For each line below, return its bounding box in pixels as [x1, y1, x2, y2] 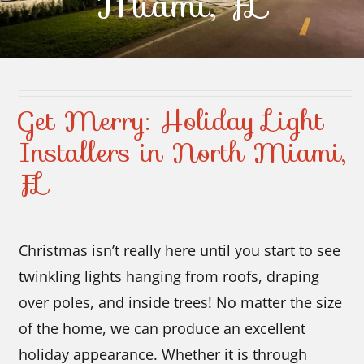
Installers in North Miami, [19, 131, 347, 174]
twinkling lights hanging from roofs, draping [19, 266, 320, 287]
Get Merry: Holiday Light [19, 99, 324, 142]
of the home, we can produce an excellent [19, 318, 306, 339]
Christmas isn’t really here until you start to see [19, 240, 341, 261]
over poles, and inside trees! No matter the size [19, 292, 343, 313]
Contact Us [132, 23, 231, 48]
